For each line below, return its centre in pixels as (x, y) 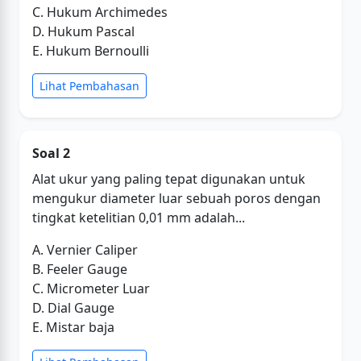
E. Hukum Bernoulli (91, 51)
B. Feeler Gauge (80, 269)
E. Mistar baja (73, 327)
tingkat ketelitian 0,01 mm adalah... (139, 218)
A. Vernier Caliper (85, 250)
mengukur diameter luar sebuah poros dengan (176, 198)
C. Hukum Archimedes (100, 12)
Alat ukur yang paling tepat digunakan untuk (169, 179)
